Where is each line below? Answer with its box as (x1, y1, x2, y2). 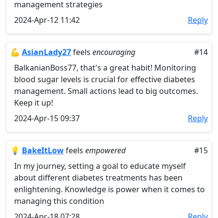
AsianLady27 (22, 47, 71, 57)
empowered (85, 145, 126, 156)
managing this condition (14, 196, 104, 206)
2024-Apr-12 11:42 (14, 15, 80, 25)
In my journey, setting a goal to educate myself (14, 161, 186, 171)
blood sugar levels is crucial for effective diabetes (14, 74, 195, 85)
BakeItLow (22, 145, 64, 156)
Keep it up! (14, 97, 53, 108)
